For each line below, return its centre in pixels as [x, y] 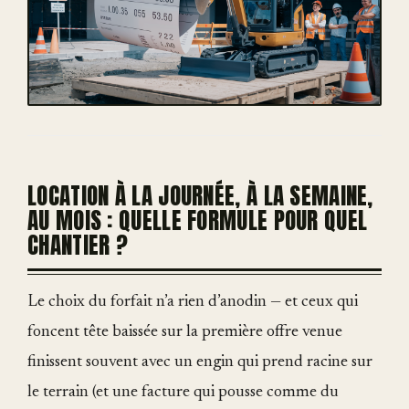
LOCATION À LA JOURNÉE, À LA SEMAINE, [200, 196]
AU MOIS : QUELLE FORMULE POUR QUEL [198, 221]
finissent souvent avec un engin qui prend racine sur [200, 363]
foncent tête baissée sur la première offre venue [185, 333]
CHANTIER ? [78, 246]
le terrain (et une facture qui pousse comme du [183, 393]
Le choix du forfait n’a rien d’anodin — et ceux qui [193, 303]
